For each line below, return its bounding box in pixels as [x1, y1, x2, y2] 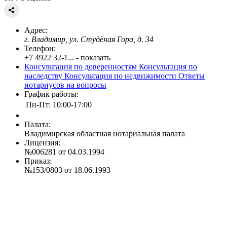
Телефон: [24, 44, 56, 53]
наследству [24, 71, 64, 80]
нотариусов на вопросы [24, 80, 106, 89]
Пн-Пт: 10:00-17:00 [26, 100, 92, 109]
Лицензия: [24, 138, 60, 147]
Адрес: [24, 25, 48, 34]
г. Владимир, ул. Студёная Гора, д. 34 [24, 34, 154, 44]
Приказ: [24, 156, 52, 165]
